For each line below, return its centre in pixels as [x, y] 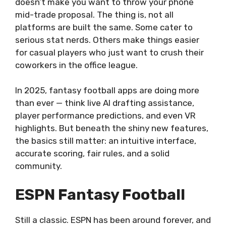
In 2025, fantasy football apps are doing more [107, 90]
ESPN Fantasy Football [100, 194]
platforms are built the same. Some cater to [104, 27]
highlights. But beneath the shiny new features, [112, 128]
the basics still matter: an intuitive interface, [106, 141]
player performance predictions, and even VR [105, 116]
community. [39, 166]
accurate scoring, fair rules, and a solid [92, 153]
